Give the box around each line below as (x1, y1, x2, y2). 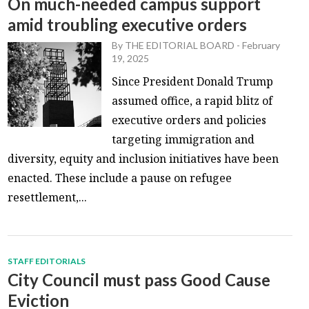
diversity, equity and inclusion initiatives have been (8, 150, 279, 166)
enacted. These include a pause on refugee (8, 170, 232, 186)
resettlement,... (8, 189, 88, 205)
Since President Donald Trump (112, 73, 274, 89)
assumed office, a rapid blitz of (112, 92, 273, 108)
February (242, 39, 281, 51)
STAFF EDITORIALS (8, 255, 86, 266)
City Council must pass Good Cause (8, 269, 271, 290)
